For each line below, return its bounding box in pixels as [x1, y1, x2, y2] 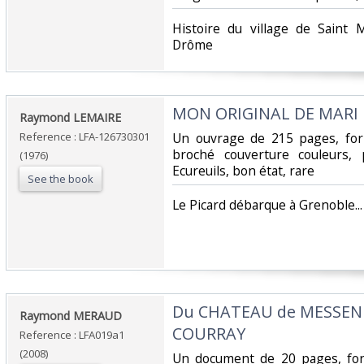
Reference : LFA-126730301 [19, 129, 149, 145]
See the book [28, 171, 93, 187]
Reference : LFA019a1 [19, 327, 124, 343]
